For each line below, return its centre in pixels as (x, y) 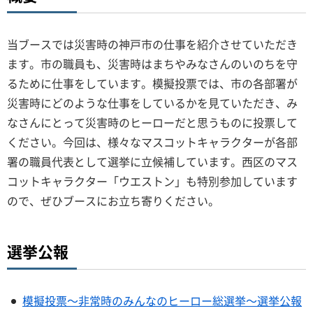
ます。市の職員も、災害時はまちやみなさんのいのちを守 (152, 64)
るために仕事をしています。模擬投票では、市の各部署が (152, 83)
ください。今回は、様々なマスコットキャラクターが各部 (152, 142)
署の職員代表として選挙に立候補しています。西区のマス (152, 162)
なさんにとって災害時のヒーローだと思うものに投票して (152, 123)
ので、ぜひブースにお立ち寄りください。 (113, 201)
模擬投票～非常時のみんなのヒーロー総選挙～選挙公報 (162, 301)
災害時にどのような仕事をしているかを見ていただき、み (152, 103)
